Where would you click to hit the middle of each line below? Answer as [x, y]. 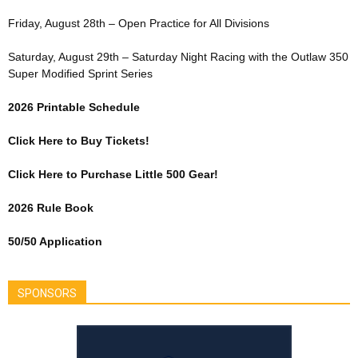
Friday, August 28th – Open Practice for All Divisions [139, 23]
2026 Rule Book [51, 208]
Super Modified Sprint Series [80, 74]
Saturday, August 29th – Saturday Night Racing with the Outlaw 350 [178, 57]
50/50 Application [55, 241]
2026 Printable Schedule [74, 107]
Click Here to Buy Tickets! [79, 141]
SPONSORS [47, 293]
